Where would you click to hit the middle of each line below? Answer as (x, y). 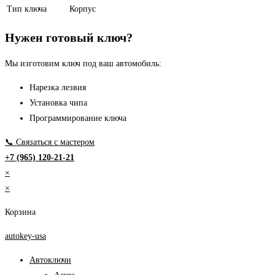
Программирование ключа (78, 118)
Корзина (20, 212)
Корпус (83, 9)
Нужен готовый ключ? (69, 37)
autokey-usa (25, 236)
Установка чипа (58, 103)
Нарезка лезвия (58, 88)
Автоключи (50, 260)
